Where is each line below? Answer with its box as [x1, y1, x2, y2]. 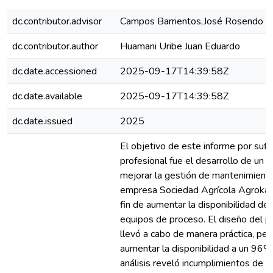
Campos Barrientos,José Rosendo [120, 15, 263, 28]
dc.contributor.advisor [12, 15, 102, 28]
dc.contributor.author [12, 40, 98, 53]
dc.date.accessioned [12, 65, 97, 78]
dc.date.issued [12, 115, 73, 128]
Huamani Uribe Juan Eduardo [120, 40, 240, 53]
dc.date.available [12, 90, 82, 103]
